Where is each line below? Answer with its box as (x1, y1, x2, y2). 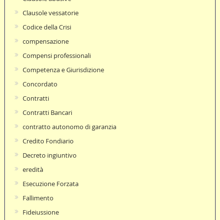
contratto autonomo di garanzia (22, 122, 116, 131)
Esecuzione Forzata (22, 179, 79, 188)
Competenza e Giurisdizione (22, 65, 104, 74)
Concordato (22, 79, 57, 88)
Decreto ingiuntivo (22, 150, 77, 160)
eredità (22, 165, 43, 174)
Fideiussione (22, 207, 59, 217)
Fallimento (22, 193, 54, 202)
